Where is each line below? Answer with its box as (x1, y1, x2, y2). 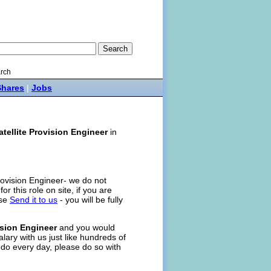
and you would (57, 223, 115, 233)
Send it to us (10, 195, 57, 204)
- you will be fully (57, 195, 123, 204)
